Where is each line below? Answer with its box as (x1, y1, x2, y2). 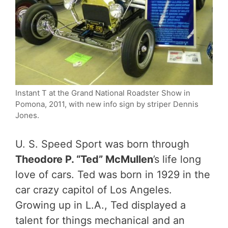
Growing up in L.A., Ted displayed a (15, 199, 186, 212)
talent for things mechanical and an (15, 214, 185, 227)
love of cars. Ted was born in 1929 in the (15, 168, 210, 181)
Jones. (15, 110, 39, 121)
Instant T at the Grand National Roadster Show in (15, 88, 190, 98)
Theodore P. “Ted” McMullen (15, 153, 153, 166)
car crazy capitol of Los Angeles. (15, 184, 172, 196)
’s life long (153, 153, 201, 166)
